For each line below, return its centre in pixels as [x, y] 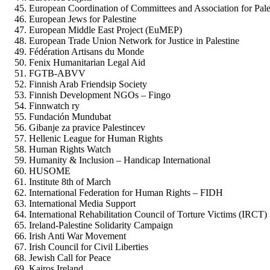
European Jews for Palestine [83, 19]
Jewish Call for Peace [70, 257]
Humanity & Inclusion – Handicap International [120, 160]
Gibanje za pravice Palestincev [87, 127]
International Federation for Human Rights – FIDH [126, 192]
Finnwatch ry [54, 105]
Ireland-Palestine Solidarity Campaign [101, 225]
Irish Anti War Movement [77, 236]
